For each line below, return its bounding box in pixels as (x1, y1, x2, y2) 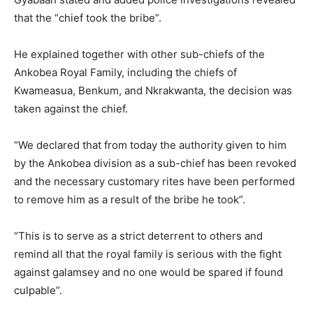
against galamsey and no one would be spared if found (14, 265, 283, 279)
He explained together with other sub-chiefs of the (14, 48, 265, 61)
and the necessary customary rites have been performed (14, 175, 295, 189)
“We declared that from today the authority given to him (14, 138, 286, 152)
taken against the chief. (14, 102, 131, 116)
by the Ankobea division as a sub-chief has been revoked (14, 156, 296, 170)
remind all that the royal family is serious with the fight (14, 247, 282, 261)
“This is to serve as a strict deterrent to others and (14, 229, 263, 243)
